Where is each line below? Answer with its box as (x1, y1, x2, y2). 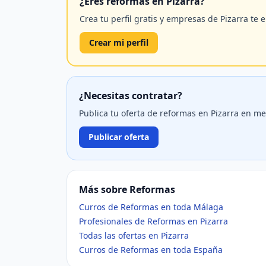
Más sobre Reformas (79, 183, 175, 196)
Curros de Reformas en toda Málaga (79, 201, 223, 213)
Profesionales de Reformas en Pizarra (79, 216, 228, 227)
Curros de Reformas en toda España (79, 244, 223, 255)
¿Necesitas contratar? (79, 89, 182, 102)
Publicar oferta (88, 131, 149, 142)
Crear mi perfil (89, 37, 148, 48)
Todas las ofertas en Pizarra (79, 230, 189, 241)
